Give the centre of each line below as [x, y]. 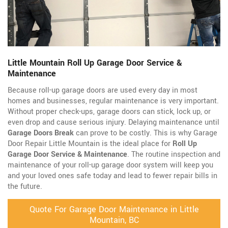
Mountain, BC [114, 220]
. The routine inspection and [174, 155]
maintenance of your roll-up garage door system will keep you [110, 165]
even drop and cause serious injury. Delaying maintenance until [113, 123]
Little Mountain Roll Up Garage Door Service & [95, 63]
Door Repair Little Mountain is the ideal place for [90, 144]
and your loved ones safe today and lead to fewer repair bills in [112, 176]
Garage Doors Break [41, 133]
